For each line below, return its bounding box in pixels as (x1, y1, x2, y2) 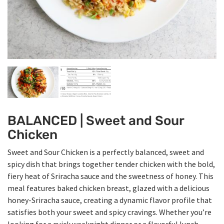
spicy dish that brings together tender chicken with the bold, (7, 159, 215, 169)
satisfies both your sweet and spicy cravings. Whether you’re (7, 207, 211, 217)
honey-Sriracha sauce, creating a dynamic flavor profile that (7, 195, 212, 205)
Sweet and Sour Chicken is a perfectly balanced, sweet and (7, 147, 204, 157)
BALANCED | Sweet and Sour (7, 113, 184, 129)
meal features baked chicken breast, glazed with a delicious (7, 183, 209, 193)
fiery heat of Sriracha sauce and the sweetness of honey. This (7, 171, 213, 181)
